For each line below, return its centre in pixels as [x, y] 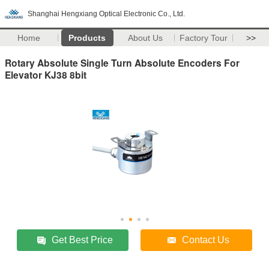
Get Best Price [83, 240]
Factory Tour [204, 38]
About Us [146, 38]
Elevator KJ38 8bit [46, 74]
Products [87, 38]
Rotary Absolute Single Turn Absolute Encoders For [122, 62]
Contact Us [206, 240]
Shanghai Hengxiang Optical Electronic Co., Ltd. [106, 14]
